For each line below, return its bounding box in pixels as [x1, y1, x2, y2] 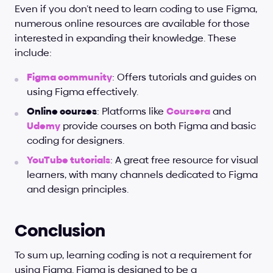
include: [15, 46, 52, 60]
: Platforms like [97, 104, 166, 118]
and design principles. [27, 182, 129, 196]
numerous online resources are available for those [15, 16, 250, 30]
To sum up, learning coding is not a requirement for [15, 248, 252, 262]
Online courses [27, 104, 97, 118]
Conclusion [15, 219, 106, 243]
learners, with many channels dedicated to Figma [27, 168, 258, 182]
